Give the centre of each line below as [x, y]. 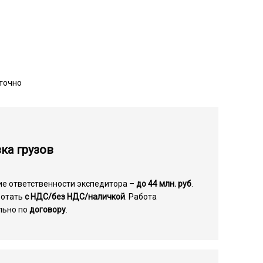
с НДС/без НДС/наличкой [75, 197]
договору [48, 210]
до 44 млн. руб [164, 184]
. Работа [141, 197]
